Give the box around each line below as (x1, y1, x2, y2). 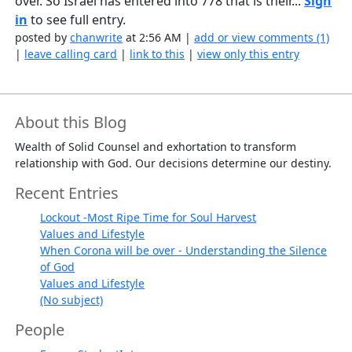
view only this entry (197, 46, 300, 62)
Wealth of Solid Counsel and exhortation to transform (15, 139, 297, 155)
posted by (15, 30, 71, 46)
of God (40, 259, 75, 275)
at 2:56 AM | (123, 30, 195, 46)
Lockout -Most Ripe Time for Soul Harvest (40, 210, 257, 225)
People (15, 319, 65, 341)
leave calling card (24, 46, 118, 62)
